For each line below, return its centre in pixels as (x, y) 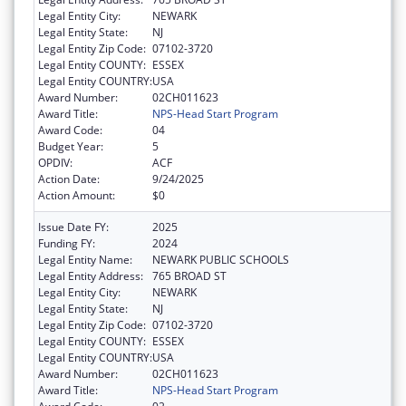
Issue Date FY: (73, 227)
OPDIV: (55, 162)
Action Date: (69, 179)
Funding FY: (67, 243)
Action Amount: (77, 195)
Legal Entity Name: (85, 259)
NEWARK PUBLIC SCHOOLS (221, 259)
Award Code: (70, 130)
